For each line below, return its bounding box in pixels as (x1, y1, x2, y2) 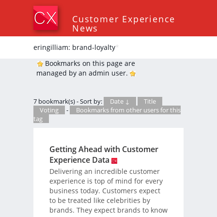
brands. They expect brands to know (49, 205, 168, 215)
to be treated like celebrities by (49, 195, 150, 205)
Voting (40, 106, 59, 114)
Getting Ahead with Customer (49, 143, 158, 155)
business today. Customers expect (49, 186, 160, 195)
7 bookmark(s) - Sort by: (33, 97, 104, 106)
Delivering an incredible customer (49, 166, 160, 176)
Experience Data (49, 154, 109, 165)
